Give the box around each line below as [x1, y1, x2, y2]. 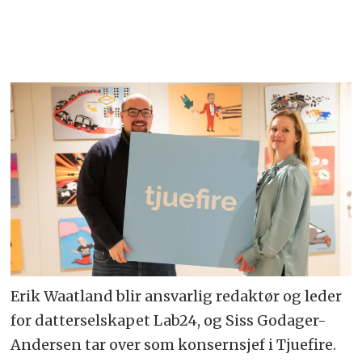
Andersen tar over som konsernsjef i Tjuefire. [11, 335, 337, 355]
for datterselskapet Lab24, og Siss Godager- [11, 311, 327, 330]
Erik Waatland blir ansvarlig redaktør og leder [11, 287, 343, 306]
